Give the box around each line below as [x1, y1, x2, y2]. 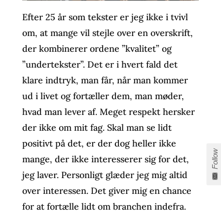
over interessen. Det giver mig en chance [22, 184, 191, 196]
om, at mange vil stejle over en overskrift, [22, 27, 193, 38]
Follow [210, 148, 219, 169]
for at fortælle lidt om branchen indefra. [22, 200, 186, 212]
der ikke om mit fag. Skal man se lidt [22, 121, 172, 133]
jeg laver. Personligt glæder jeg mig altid [22, 169, 187, 181]
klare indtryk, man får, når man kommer [22, 74, 188, 86]
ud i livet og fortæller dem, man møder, [22, 90, 184, 102]
